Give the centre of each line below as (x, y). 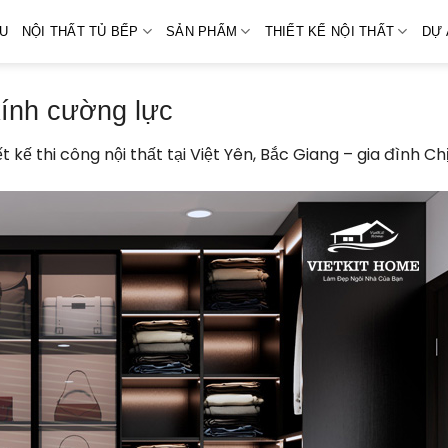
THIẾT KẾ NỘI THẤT (329, 31)
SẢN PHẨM (202, 31)
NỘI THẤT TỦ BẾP (80, 31)
